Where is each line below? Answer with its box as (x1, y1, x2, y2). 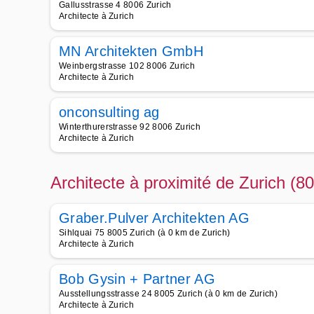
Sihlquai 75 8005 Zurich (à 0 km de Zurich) (59, 228, 231, 238)
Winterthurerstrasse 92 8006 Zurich (59, 122, 200, 132)
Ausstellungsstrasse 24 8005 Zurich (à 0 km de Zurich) (59, 289, 278, 299)
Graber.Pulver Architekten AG (59, 210, 250, 226)
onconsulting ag (59, 104, 160, 120)
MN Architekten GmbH (59, 43, 204, 59)
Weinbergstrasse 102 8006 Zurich (59, 61, 195, 71)
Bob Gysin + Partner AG (59, 271, 216, 287)
